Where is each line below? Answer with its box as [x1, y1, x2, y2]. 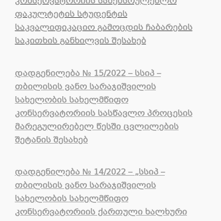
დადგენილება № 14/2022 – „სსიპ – [15, 166, 165, 179]
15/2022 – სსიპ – [94, 67, 161, 80]
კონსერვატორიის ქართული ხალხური [15, 206, 187, 219]
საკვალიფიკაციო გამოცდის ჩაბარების [15, 22, 192, 35]
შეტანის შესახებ [15, 134, 88, 147]
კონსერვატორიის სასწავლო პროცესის [15, 107, 192, 120]
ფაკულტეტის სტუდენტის [15, 8, 127, 21]
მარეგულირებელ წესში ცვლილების [15, 120, 179, 133]
